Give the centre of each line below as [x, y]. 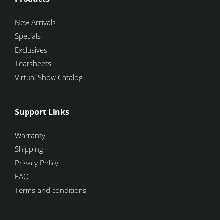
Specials [28, 36]
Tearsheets [33, 63]
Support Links [42, 112]
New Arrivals [35, 22]
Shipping [29, 149]
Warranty [32, 135]
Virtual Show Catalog [51, 77]
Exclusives [31, 50]
